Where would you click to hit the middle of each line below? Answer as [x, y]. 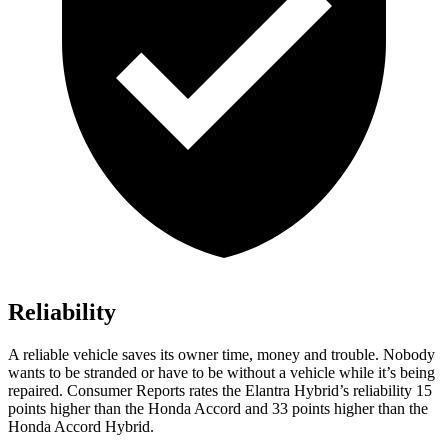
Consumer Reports [126, 391]
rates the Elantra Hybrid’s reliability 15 [308, 391]
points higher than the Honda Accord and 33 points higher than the [218, 409]
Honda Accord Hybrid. [81, 427]
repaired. [37, 391]
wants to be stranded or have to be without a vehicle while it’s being [221, 373]
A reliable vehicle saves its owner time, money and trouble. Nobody [221, 355]
